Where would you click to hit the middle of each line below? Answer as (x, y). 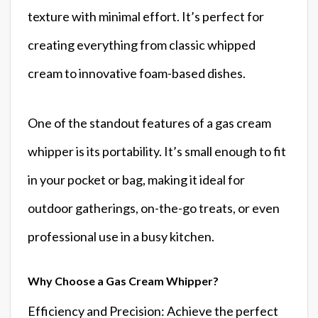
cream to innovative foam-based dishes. (137, 73)
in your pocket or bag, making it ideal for (136, 179)
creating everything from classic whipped (142, 44)
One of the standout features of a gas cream (149, 122)
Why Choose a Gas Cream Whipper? (123, 280)
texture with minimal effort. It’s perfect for (146, 16)
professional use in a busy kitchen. (121, 236)
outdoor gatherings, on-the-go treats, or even (154, 208)
